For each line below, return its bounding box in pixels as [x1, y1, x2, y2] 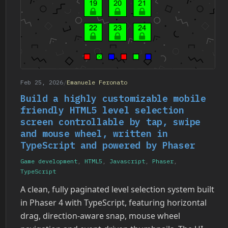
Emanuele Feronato [67, 78, 127, 86]
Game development [20, 157, 77, 165]
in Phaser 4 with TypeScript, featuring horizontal [20, 196, 207, 208]
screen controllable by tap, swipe [20, 116, 201, 128]
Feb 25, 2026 [20, 78, 63, 86]
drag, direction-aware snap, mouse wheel [20, 210, 180, 221]
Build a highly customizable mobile [20, 92, 206, 104]
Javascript [109, 157, 145, 165]
